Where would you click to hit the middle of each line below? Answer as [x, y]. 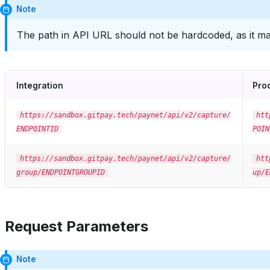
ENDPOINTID [37, 129]
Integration [40, 86]
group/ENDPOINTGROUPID [61, 173]
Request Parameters [77, 227]
